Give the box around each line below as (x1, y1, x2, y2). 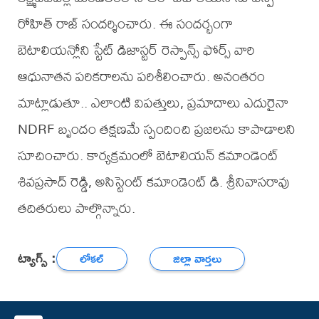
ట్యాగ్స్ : (17, 244, 56, 271)
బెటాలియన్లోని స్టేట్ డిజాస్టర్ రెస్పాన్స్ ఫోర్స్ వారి (17, 36, 255, 64)
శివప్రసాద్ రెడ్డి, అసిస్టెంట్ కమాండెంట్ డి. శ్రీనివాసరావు (17, 167, 290, 196)
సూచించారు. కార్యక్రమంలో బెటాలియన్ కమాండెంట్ (17, 141, 278, 169)
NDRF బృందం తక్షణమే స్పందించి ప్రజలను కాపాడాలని (17, 115, 296, 143)
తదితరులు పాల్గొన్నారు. (17, 194, 135, 222)
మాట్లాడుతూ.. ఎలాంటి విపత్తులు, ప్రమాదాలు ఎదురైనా (17, 88, 288, 117)
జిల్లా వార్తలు (173, 248, 222, 269)
